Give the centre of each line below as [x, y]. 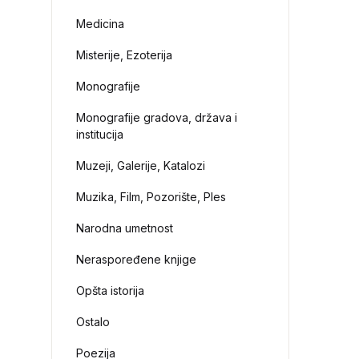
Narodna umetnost [125, 228]
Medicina [101, 24]
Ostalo [93, 322]
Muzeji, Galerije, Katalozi [141, 165]
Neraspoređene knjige [137, 259]
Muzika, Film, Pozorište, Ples [151, 197]
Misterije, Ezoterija [125, 55]
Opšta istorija [111, 290]
